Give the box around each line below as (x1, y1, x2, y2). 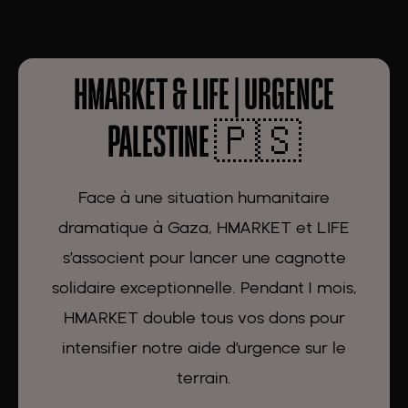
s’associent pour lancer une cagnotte (62, 248, 346, 267)
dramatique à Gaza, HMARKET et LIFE (58, 218, 350, 237)
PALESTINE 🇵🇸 (107, 122, 301, 166)
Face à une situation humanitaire (78, 188, 330, 207)
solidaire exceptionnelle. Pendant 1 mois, (51, 278, 357, 297)
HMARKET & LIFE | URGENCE (74, 75, 334, 118)
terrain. (177, 368, 231, 387)
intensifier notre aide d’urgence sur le (62, 338, 346, 357)
